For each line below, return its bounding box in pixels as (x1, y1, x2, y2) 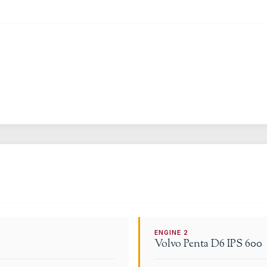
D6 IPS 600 (211, 237, 262, 252)
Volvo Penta (154, 237, 209, 252)
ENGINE (154, 229, 184, 237)
